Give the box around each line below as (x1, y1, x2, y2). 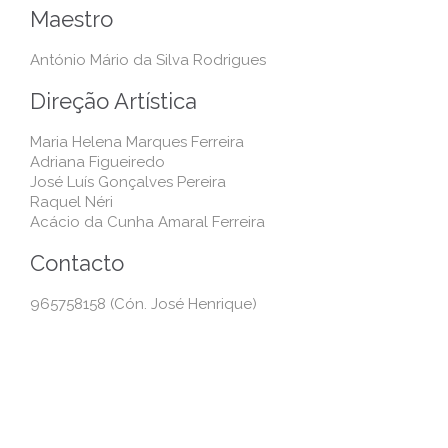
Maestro (30, 6, 113, 32)
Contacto (30, 250, 124, 276)
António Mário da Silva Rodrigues (30, 51, 266, 69)
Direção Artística (30, 88, 197, 114)
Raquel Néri (30, 193, 113, 211)
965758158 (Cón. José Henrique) (30, 295, 257, 313)
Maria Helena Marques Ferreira (30, 133, 244, 151)
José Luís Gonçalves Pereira (30, 173, 226, 191)
